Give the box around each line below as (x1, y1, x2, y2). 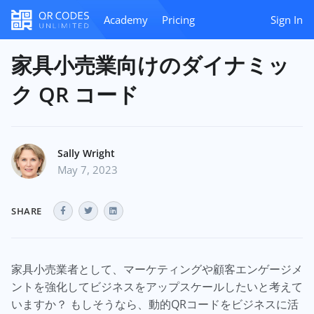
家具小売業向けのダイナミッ (11, 50, 289, 79)
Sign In (271, 13, 303, 27)
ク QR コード (11, 80, 139, 109)
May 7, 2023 (57, 163, 118, 177)
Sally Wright (57, 146, 115, 160)
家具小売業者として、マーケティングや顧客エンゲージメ (11, 261, 303, 277)
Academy (104, 13, 148, 27)
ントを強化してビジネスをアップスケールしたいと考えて (11, 279, 303, 294)
